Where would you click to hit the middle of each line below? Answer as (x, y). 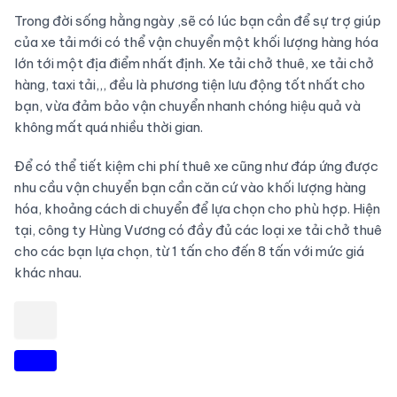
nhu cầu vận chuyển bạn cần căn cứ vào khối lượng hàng (190, 187)
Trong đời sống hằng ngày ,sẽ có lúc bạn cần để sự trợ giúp (197, 20)
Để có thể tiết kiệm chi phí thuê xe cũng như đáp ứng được (196, 166)
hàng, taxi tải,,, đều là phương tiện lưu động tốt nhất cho (189, 84)
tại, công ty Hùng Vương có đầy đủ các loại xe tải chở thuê (198, 230)
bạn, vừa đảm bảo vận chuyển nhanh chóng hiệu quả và (187, 105)
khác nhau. (47, 272)
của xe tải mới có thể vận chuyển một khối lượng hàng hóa (196, 42)
